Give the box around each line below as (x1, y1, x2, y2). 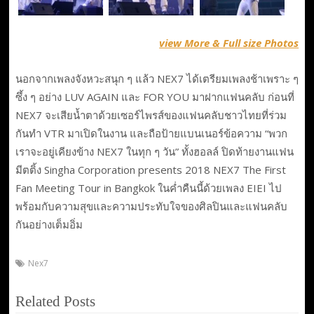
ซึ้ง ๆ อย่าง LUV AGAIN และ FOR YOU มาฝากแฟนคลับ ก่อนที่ (15, 89, 294, 104)
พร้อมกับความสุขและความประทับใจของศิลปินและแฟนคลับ (15, 198, 287, 213)
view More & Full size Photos (159, 36, 299, 50)
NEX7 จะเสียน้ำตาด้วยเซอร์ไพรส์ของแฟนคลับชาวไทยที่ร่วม (15, 107, 287, 122)
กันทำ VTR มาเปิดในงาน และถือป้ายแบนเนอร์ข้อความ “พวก (15, 125, 287, 140)
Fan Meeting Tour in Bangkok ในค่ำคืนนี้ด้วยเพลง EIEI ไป (15, 180, 282, 195)
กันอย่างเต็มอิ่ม (15, 217, 83, 231)
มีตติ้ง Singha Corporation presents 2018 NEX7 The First (15, 162, 286, 177)
